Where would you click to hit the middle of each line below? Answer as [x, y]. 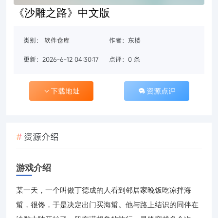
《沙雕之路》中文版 [62, 12]
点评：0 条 [124, 60]
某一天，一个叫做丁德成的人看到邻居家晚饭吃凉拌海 [104, 189]
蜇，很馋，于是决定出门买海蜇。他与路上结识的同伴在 [108, 204]
